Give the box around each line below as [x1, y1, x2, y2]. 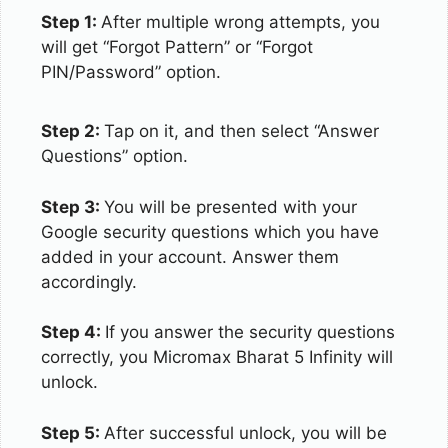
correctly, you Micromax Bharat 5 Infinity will [41, 347, 393, 367]
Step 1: [41, 11, 101, 32]
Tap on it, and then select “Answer [104, 121, 379, 141]
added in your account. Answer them [41, 246, 339, 267]
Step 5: [41, 422, 104, 443]
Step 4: [41, 322, 105, 342]
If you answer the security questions [105, 322, 395, 342]
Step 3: [41, 196, 104, 217]
